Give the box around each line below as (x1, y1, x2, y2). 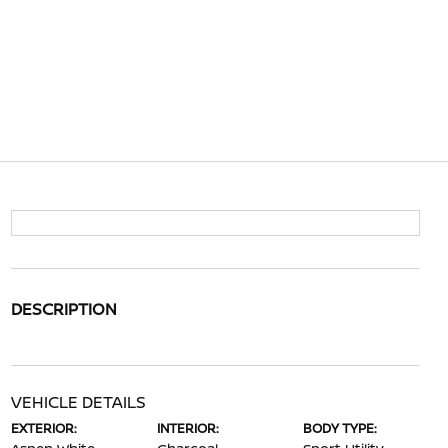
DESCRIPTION (10, 298, 117, 320)
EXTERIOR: (10, 419, 77, 437)
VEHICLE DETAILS (10, 391, 146, 413)
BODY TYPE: (303, 419, 378, 437)
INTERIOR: (156, 419, 219, 437)
